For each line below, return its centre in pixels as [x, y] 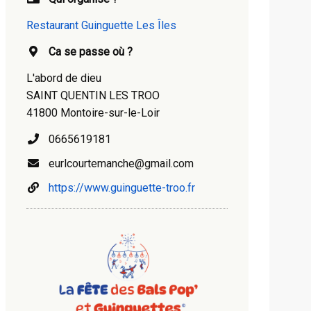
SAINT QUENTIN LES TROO [93, 95]
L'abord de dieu [64, 78]
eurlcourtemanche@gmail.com [117, 163]
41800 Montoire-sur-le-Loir [93, 113]
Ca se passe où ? [91, 52]
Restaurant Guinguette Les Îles [101, 25]
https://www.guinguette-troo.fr [122, 188]
